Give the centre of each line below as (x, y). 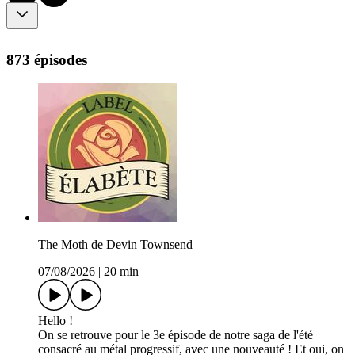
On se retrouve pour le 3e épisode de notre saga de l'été (176, 335)
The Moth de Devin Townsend (115, 245)
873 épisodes (47, 59)
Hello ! (55, 321)
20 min (121, 272)
